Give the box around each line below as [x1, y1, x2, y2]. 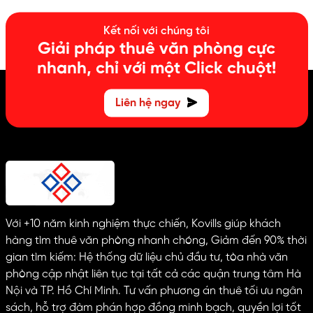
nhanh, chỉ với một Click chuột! [37, 59, 276, 78]
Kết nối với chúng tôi [103, 24, 210, 37]
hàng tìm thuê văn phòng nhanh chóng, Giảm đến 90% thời [5, 235, 307, 247]
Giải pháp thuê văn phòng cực [38, 40, 275, 58]
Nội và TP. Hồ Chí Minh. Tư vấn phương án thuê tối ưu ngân [5, 285, 303, 298]
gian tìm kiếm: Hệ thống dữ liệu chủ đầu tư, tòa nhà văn [5, 252, 288, 264]
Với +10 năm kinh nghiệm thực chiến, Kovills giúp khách [5, 218, 281, 231]
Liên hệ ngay [115, 96, 183, 109]
